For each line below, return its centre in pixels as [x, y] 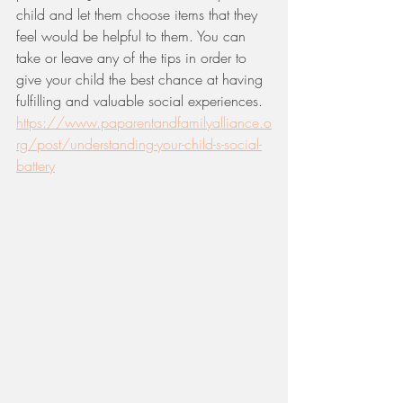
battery [36, 166]
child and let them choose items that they [139, 14]
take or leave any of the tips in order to [134, 58]
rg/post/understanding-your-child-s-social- [139, 144]
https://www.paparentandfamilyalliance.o [144, 122]
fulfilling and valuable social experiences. [142, 101]
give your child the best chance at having [142, 79]
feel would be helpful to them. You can [133, 36]
